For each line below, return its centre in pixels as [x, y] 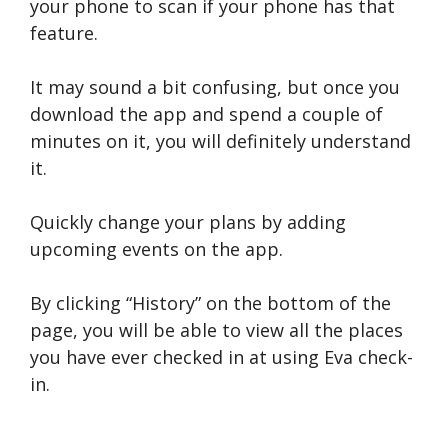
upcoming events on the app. [156, 249]
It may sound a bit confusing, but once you [215, 87]
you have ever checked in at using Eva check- [221, 357]
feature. [64, 33]
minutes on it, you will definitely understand [220, 141]
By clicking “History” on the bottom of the [210, 303]
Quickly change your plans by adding [188, 222]
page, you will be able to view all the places [216, 330]
